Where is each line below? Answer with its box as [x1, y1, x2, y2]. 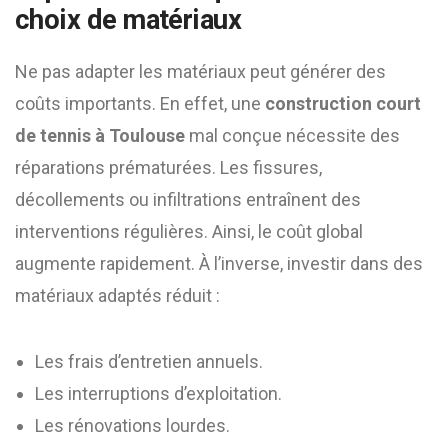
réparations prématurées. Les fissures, [15, 157, 322, 178]
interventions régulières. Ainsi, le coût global [15, 221, 363, 242]
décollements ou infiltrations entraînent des [15, 189, 361, 210]
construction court [265, 93, 421, 114]
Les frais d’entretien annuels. [35, 351, 263, 372]
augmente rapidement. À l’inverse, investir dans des [15, 253, 423, 274]
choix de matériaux [15, 4, 242, 36]
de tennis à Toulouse [15, 125, 185, 146]
